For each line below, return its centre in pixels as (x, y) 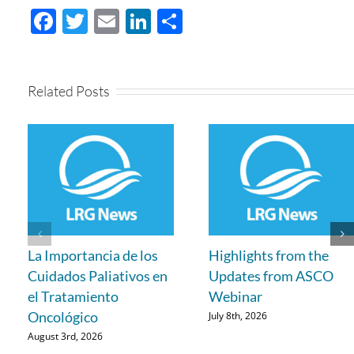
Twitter (129, 21)
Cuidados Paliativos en (98, 276)
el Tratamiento (73, 297)
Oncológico (63, 317)
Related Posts (69, 90)
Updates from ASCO (271, 276)
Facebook (113, 21)
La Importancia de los (93, 256)
